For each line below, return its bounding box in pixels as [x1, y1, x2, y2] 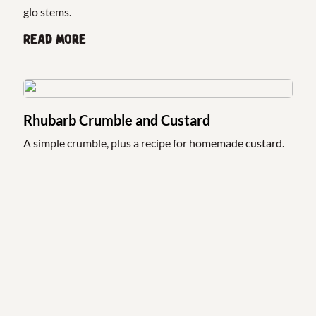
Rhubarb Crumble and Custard [23, 111, 211, 129]
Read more [23, 32, 87, 48]
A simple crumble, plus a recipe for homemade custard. [23, 136, 285, 150]
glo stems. [23, 5, 72, 19]
